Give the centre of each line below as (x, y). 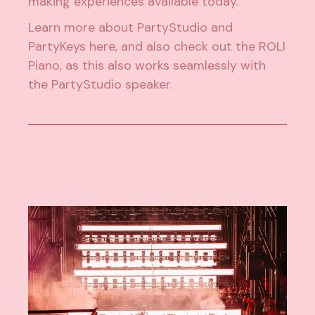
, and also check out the (187, 46)
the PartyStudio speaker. (101, 84)
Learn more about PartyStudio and (131, 27)
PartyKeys (59, 46)
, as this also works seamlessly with (163, 65)
